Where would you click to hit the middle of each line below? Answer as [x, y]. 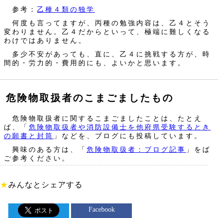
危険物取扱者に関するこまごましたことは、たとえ [103, 118]
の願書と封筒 [29, 136]
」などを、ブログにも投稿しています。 [128, 136]
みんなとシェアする [45, 185]
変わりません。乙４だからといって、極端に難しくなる [107, 32]
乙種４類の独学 [66, 9]
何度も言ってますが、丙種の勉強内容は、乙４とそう [107, 23]
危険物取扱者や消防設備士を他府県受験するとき [120, 127]
